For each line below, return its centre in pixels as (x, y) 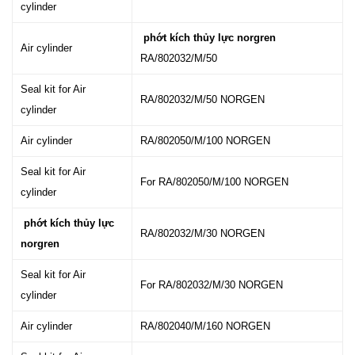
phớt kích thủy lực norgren (210, 38)
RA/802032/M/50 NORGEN (202, 99)
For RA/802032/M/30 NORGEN (212, 285)
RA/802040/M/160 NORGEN (205, 326)
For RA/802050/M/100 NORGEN (214, 182)
